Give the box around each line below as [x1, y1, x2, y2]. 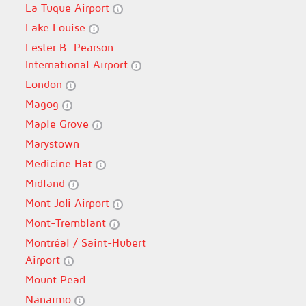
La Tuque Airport [25, 1, 113, 14]
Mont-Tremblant [25, 217, 109, 229]
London [25, 78, 66, 90]
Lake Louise [25, 21, 89, 33]
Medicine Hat [25, 157, 96, 169]
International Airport [25, 58, 131, 70]
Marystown [25, 137, 79, 150]
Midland [25, 177, 68, 189]
